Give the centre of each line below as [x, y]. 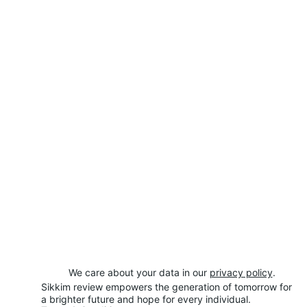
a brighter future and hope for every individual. [146, 299]
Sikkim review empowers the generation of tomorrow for [168, 287]
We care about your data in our [139, 272]
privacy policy [241, 272]
